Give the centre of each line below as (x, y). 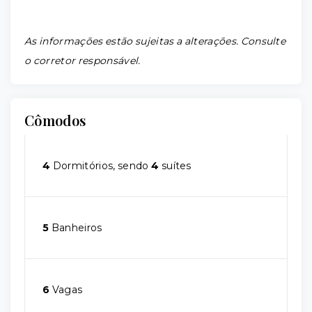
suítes (175, 166)
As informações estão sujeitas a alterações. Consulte (155, 41)
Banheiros (76, 228)
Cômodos (55, 120)
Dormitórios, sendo (101, 166)
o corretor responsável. (83, 61)
